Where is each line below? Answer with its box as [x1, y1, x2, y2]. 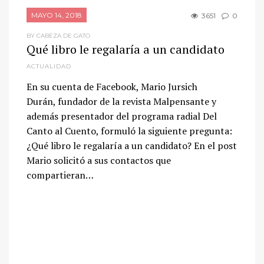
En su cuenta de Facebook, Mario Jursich [27, 80, 197, 94]
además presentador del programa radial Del [27, 110, 217, 123]
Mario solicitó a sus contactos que [27, 154, 171, 167]
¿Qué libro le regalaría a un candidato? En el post [27, 139, 237, 153]
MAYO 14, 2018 [31, 11, 82, 20]
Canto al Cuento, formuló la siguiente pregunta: [27, 124, 232, 138]
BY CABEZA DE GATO [27, 32, 90, 40]
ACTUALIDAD [27, 62, 71, 71]
